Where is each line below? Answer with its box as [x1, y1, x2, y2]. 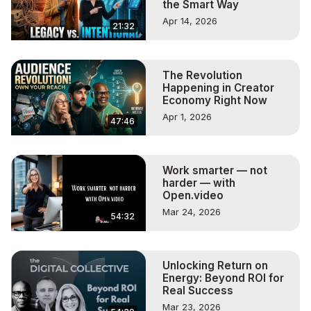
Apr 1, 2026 [162, 110, 212, 122]
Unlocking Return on [162, 259, 268, 273]
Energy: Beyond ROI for [162, 271, 284, 285]
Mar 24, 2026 [162, 206, 221, 218]
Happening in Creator [162, 81, 274, 94]
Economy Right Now [162, 93, 267, 107]
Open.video [162, 189, 224, 203]
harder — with [162, 176, 235, 190]
